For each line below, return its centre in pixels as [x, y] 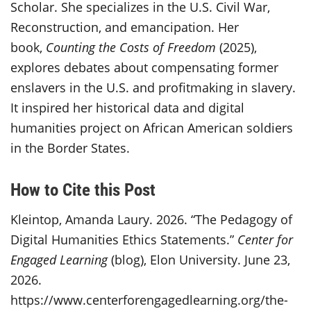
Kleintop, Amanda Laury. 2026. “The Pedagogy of [151, 219]
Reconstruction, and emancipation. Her [125, 27]
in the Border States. [74, 148]
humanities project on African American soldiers [152, 127]
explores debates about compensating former [144, 67]
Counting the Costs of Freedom [133, 47]
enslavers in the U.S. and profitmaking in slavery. [153, 87]
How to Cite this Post [85, 189]
